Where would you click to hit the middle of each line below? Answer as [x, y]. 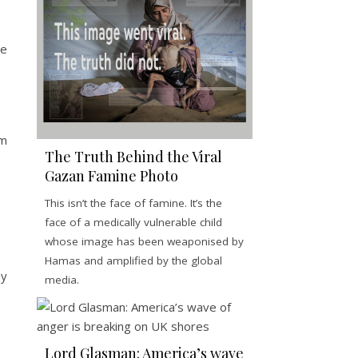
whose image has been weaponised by [144, 242]
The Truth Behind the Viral [133, 157]
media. [62, 280]
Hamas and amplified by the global [133, 261]
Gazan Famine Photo [111, 176]
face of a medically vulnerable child [133, 223]
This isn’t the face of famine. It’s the [133, 203]
